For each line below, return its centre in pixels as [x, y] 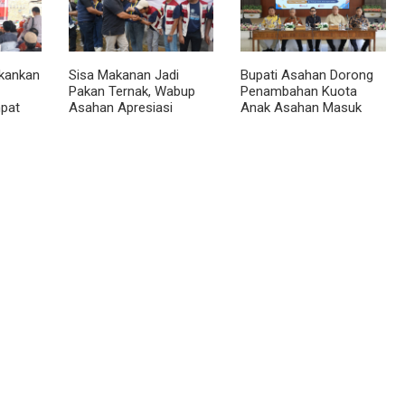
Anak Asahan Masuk [301, 107]
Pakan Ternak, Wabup [132, 91]
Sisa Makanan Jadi [123, 75]
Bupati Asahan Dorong [307, 75]
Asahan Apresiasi [120, 107]
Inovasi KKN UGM [120, 123]
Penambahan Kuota [299, 91]
